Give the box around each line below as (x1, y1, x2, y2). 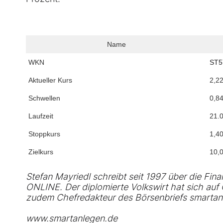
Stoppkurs (28, 130, 60, 138)
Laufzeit (28, 112, 53, 120)
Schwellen (28, 94, 60, 103)
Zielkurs (28, 148, 53, 156)
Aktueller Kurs (28, 76, 72, 85)
